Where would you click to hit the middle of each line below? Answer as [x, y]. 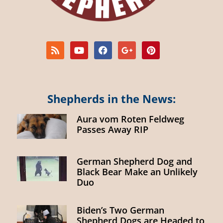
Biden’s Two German [120, 210]
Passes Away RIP [112, 129]
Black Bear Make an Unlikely [137, 171]
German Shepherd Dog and [134, 161]
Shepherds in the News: [111, 98]
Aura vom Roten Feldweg [130, 119]
